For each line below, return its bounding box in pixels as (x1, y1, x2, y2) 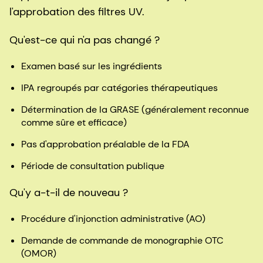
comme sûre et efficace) (21, 116, 127, 129)
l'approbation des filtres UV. (9, 5, 144, 19)
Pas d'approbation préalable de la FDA (21, 138, 190, 151)
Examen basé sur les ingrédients (21, 60, 162, 73)
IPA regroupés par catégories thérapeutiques (21, 82, 218, 95)
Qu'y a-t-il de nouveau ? (9, 186, 128, 200)
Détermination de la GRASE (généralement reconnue (21, 103, 249, 116)
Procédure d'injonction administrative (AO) (21, 213, 205, 225)
